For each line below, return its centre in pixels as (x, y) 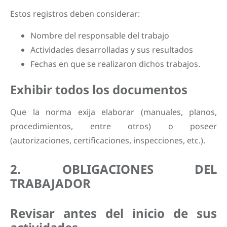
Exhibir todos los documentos (99, 89)
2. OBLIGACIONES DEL (113, 169)
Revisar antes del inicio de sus (113, 213)
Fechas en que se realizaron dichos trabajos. (115, 64)
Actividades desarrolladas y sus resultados (112, 49)
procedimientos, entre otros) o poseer (113, 126)
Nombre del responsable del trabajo (100, 35)
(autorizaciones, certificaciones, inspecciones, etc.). (108, 140)
